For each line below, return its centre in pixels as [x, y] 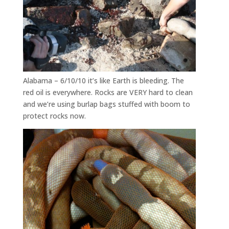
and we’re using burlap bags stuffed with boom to [106, 104]
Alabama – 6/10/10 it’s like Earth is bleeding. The [103, 80]
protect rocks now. [54, 116]
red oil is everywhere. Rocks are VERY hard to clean [108, 92]
